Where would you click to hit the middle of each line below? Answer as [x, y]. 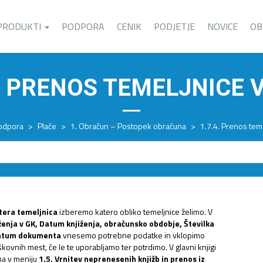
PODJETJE [174, 26]
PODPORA [83, 26]
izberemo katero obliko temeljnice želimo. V [136, 212]
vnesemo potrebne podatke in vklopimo [133, 235]
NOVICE [222, 26]
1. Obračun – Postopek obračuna [128, 126]
